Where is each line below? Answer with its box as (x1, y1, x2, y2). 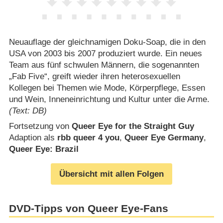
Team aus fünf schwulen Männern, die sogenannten (8, 60, 199, 70)
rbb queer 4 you (57, 133, 119, 143)
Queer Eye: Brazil (8, 144, 79, 154)
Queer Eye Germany (124, 133, 204, 143)
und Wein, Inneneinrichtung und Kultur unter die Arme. (8, 94, 210, 104)
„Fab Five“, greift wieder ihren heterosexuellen (8, 71, 180, 81)
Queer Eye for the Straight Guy (71, 121, 194, 131)
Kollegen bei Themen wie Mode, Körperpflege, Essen (8, 83, 205, 93)
